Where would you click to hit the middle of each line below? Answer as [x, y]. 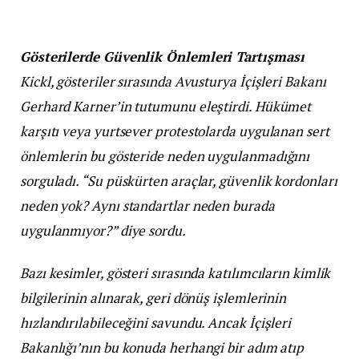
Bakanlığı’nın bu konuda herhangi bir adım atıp [162, 348]
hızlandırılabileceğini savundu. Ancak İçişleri [156, 323]
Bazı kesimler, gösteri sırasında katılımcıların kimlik [175, 273]
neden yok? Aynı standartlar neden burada [147, 206]
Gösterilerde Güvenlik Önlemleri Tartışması [162, 57]
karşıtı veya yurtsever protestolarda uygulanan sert [175, 131]
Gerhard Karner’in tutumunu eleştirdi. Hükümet [166, 107]
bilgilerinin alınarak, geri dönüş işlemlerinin [153, 298]
